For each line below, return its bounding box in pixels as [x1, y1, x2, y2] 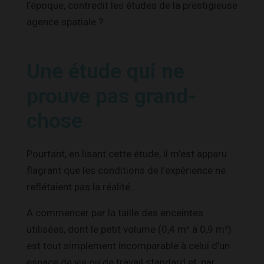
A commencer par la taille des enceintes [27, 206, 203, 219]
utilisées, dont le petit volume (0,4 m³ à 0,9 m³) [27, 223, 232, 235]
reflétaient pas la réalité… [27, 180, 137, 193]
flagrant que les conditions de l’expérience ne [27, 164, 226, 176]
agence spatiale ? [27, 15, 103, 28]
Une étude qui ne [27, 59, 184, 84]
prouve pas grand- [27, 84, 196, 108]
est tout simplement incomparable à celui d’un [27, 239, 230, 252]
